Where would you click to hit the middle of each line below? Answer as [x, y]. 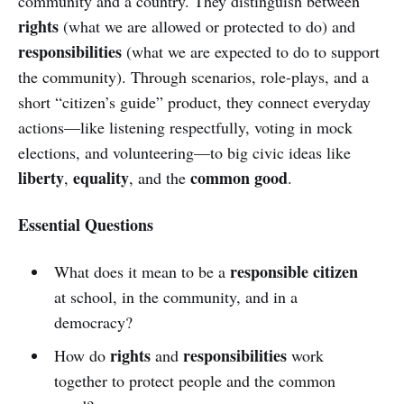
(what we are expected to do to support [251, 51]
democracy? [93, 321]
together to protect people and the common [194, 380]
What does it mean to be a [142, 271]
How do [82, 355]
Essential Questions [86, 224]
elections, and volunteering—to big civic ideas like [184, 152]
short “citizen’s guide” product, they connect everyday [194, 101]
